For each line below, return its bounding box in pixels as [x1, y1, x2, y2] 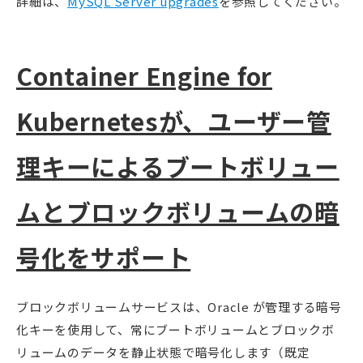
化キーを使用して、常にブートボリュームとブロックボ [16, 320, 335, 338]
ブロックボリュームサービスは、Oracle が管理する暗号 [16, 297, 342, 315]
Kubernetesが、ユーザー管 [16, 102, 331, 139]
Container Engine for [16, 57, 272, 93]
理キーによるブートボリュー [16, 147, 340, 184]
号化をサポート [16, 238, 191, 275]
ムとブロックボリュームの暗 [16, 193, 340, 229]
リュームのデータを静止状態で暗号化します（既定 [16, 343, 310, 361]
